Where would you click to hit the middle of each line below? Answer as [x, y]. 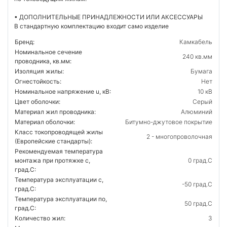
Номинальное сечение [48, 52]
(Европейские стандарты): [53, 141]
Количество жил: [40, 218]
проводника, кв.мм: [43, 61]
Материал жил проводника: [55, 112]
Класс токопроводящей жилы [59, 132]
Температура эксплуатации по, [61, 199]
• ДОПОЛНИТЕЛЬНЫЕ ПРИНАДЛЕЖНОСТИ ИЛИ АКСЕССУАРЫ [108, 17]
